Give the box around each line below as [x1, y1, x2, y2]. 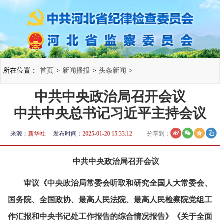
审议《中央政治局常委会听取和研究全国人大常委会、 [24, 178, 212, 187]
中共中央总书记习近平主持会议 [14, 105, 206, 121]
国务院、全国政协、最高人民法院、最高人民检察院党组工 [8, 195, 212, 204]
